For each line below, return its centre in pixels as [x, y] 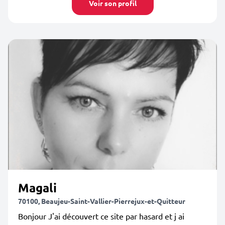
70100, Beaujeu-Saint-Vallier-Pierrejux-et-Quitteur [102, 201]
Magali [37, 188]
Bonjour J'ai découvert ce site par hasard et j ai [101, 216]
